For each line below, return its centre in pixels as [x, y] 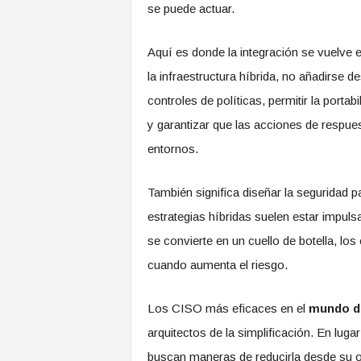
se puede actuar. [191, 8]
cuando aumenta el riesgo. [217, 265]
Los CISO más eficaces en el [228, 308]
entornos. [172, 149]
